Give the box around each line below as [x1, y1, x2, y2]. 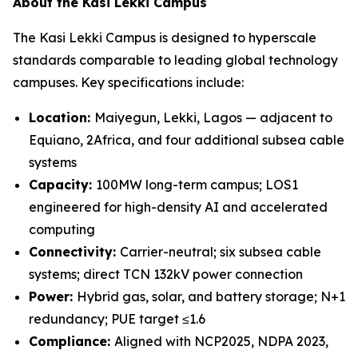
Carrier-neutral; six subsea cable [120, 244, 321, 260]
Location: [29, 109, 94, 125]
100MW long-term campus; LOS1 [96, 177, 298, 193]
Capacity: [29, 177, 96, 193]
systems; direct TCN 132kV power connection [29, 266, 303, 282]
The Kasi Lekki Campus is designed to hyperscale [13, 30, 316, 46]
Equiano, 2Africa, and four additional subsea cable [29, 132, 344, 148]
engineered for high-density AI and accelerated [29, 199, 328, 215]
